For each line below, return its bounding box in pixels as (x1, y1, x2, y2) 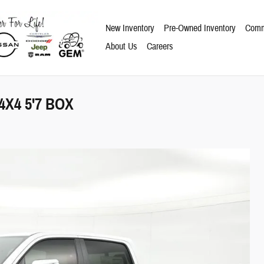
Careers (147, 41, 174, 52)
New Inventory (105, 22, 155, 34)
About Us (105, 41, 138, 52)
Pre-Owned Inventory (164, 22, 236, 34)
